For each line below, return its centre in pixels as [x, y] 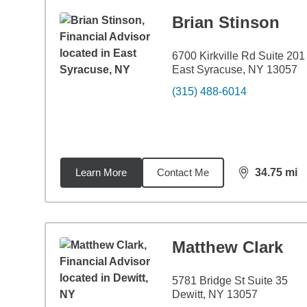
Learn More [101, 172]
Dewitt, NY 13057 [214, 294]
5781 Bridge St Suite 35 [230, 281]
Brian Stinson [225, 22]
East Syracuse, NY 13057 [234, 70]
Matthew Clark [227, 247]
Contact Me [183, 172]
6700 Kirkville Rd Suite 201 [238, 56]
